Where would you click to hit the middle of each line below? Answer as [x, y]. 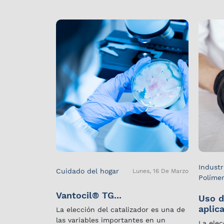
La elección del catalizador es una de [120, 209]
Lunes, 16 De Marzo [160, 171]
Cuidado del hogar [87, 171]
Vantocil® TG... [89, 195]
